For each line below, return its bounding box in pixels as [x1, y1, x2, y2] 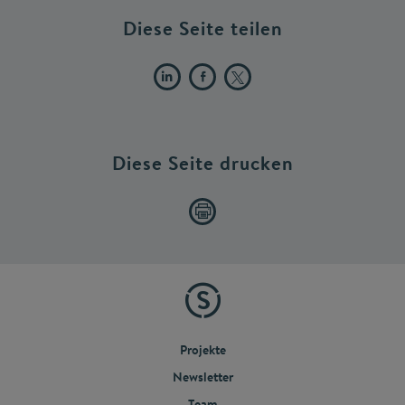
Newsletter [172, 368, 233, 387]
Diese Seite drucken [111, 150, 294, 177]
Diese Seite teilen [122, 15, 283, 42]
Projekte [179, 341, 226, 360]
